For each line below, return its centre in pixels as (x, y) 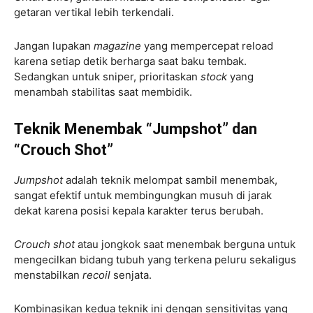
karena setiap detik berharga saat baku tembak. (130, 61)
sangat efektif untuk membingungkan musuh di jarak (143, 195)
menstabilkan (48, 275)
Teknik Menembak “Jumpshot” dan (136, 129)
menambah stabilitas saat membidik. (103, 92)
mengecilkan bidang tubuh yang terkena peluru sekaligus (155, 259)
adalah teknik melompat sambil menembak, (172, 180)
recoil (98, 275)
